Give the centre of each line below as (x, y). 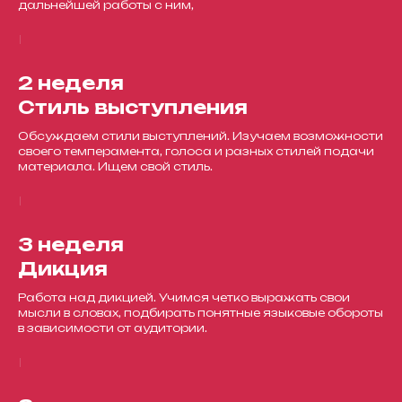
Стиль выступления (133, 107)
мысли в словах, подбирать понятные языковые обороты (201, 313)
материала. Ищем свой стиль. (115, 166)
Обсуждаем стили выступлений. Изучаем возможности (201, 136)
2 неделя (71, 83)
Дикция (63, 269)
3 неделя (71, 245)
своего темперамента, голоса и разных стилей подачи (196, 151)
